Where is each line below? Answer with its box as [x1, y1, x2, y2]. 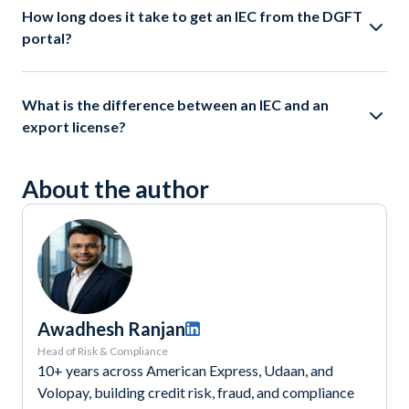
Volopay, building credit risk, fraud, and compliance [37, 383, 354, 402]
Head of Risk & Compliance [37, 344, 168, 359]
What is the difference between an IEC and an [22, 96, 329, 114]
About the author [22, 174, 209, 204]
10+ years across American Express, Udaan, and [37, 362, 333, 380]
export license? [22, 118, 126, 136]
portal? [22, 29, 72, 47]
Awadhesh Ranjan [37, 318, 185, 341]
